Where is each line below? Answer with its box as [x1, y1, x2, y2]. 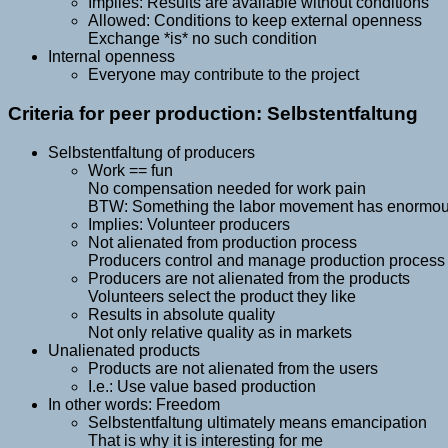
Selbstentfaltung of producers [48, 143, 255, 161]
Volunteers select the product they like [88, 287, 356, 305]
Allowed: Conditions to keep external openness [88, 12, 422, 30]
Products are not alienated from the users [88, 359, 378, 377]
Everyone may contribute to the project [88, 66, 359, 84]
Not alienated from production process [88, 233, 357, 251]
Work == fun [88, 161, 173, 179]
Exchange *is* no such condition [88, 30, 317, 48]
